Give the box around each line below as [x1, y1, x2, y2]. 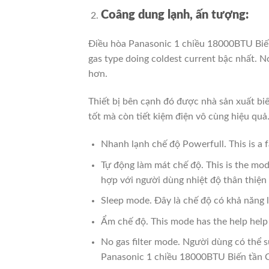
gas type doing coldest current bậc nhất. [88, 54, 259, 64]
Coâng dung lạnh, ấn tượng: [100, 8, 249, 21]
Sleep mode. [100, 196, 154, 206]
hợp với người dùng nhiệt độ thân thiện [100, 175, 267, 185]
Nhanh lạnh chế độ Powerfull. [100, 139, 229, 150]
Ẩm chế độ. [100, 216, 151, 226]
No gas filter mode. [100, 237, 183, 247]
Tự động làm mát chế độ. [100, 160, 206, 170]
